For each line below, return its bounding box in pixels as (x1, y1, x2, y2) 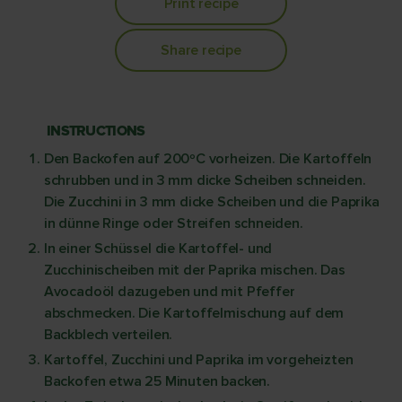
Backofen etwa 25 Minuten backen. (43, 372, 271, 390)
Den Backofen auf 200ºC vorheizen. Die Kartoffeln (43, 150, 372, 168)
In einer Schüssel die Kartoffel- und (43, 240, 273, 258)
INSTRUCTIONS (47, 122, 145, 140)
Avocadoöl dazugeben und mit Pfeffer (43, 283, 295, 301)
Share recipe (161, 41, 241, 59)
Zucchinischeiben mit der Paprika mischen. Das (43, 261, 345, 279)
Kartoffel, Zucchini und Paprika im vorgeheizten (43, 351, 354, 369)
